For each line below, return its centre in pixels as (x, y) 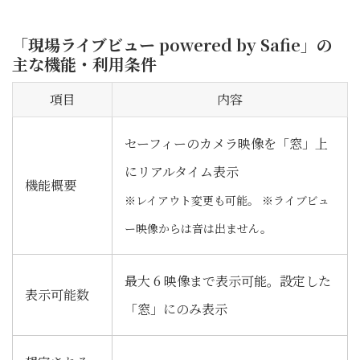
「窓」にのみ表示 (176, 309)
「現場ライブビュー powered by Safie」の (172, 44)
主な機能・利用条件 (84, 63)
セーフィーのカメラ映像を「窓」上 (226, 143)
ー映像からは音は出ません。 (198, 228)
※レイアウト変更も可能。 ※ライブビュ (227, 200)
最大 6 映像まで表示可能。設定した (228, 280)
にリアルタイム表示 (182, 171)
